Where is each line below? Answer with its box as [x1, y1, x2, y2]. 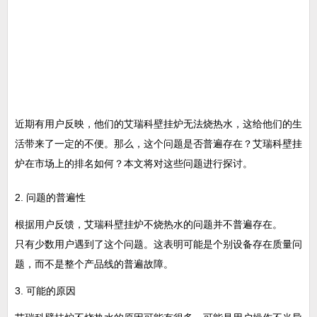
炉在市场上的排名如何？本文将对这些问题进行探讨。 [15, 158, 253, 169]
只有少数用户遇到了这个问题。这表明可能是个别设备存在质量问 [15, 238, 302, 250]
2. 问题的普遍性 [15, 192, 86, 203]
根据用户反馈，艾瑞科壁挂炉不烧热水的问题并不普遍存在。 [15, 219, 282, 230]
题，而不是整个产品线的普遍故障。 [15, 258, 173, 270]
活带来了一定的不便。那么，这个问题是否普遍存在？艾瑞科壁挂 [15, 138, 302, 149]
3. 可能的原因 [15, 285, 76, 296]
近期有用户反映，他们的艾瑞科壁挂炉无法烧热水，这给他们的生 [15, 118, 302, 129]
